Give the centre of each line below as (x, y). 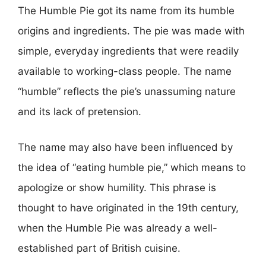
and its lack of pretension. (80, 112)
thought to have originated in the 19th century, (128, 208)
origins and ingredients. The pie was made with (131, 31)
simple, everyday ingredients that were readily (128, 51)
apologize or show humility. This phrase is (117, 187)
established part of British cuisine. (99, 248)
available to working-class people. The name (125, 71)
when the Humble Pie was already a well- (118, 228)
